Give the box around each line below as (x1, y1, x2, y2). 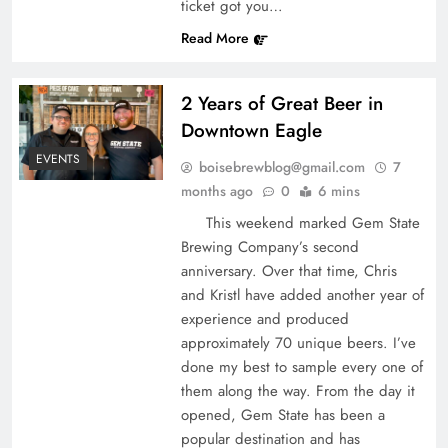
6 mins (317, 180, 360, 201)
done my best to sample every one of (180, 355, 423, 378)
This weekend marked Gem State (180, 211, 420, 234)
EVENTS (36, 150, 80, 169)
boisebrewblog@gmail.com (198, 156, 365, 177)
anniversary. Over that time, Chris (180, 259, 397, 282)
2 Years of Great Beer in (180, 89, 383, 117)
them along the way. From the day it (180, 379, 415, 402)
